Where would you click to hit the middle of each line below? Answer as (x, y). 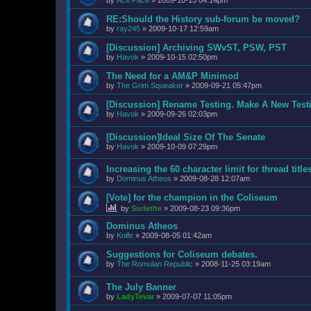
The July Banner (141, 287)
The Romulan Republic (155, 264)
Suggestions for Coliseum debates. (182, 255)
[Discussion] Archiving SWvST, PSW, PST (196, 48)
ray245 (128, 29)
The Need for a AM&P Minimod (173, 76)
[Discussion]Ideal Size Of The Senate (186, 137)
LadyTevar (135, 297)
